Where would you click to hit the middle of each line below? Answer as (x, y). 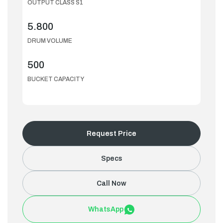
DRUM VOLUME (50, 41)
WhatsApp (106, 209)
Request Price (111, 133)
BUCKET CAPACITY (56, 79)
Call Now (111, 183)
